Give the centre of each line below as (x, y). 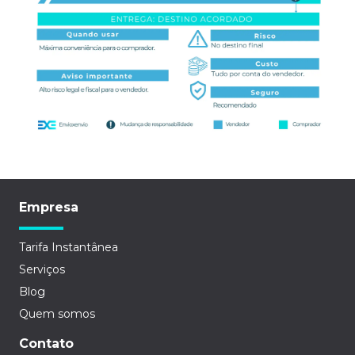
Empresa (49, 207)
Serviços (42, 269)
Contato (46, 343)
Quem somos (57, 313)
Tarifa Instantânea (69, 247)
